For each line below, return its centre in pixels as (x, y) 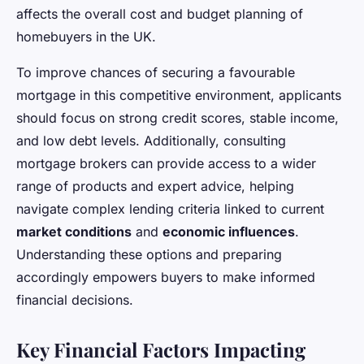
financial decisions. (75, 299)
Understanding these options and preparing (149, 254)
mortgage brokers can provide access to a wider (166, 163)
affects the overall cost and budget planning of (160, 13)
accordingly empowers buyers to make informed (166, 277)
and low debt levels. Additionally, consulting (151, 140)
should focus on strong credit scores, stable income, (178, 117)
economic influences (229, 231)
